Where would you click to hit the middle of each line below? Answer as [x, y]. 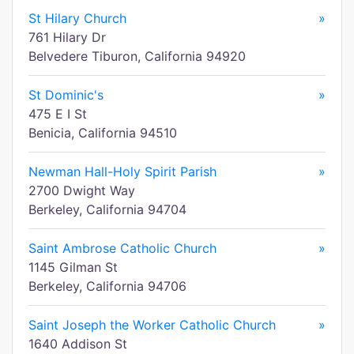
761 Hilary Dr [67, 37]
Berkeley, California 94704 [107, 209]
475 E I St [58, 114]
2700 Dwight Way [82, 190]
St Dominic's [66, 95]
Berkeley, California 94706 [107, 286]
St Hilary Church [77, 18]
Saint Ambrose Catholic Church [122, 248]
